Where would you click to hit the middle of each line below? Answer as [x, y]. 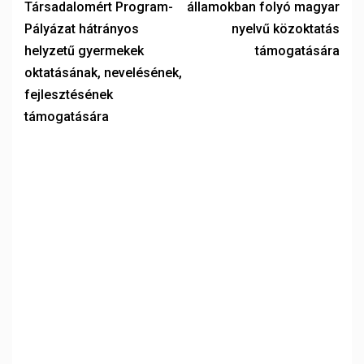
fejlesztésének [69, 95]
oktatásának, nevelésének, [103, 73]
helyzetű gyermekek [84, 51]
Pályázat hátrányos [82, 29]
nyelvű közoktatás [286, 29]
